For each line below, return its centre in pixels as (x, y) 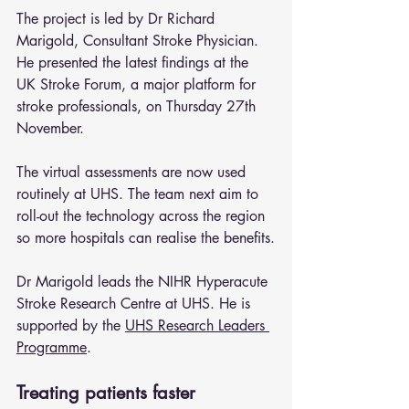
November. (50, 129)
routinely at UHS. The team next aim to (140, 194)
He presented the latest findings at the (135, 63)
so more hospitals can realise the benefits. (146, 238)
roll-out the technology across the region (143, 216)
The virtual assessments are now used (133, 173)
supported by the (71, 326)
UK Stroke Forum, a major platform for (138, 85)
